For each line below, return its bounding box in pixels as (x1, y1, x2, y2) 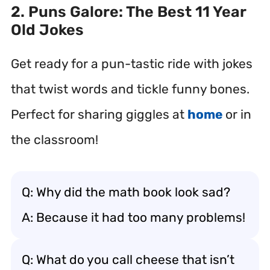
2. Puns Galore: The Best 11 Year (11, 2, 246, 20)
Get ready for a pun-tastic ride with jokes (11, 55, 253, 71)
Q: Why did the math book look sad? (22, 184, 230, 199)
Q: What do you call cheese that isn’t (22, 252, 234, 267)
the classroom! (11, 131, 98, 147)
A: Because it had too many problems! (22, 210, 245, 225)
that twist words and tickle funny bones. (11, 81, 250, 96)
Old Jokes (11, 20, 84, 39)
